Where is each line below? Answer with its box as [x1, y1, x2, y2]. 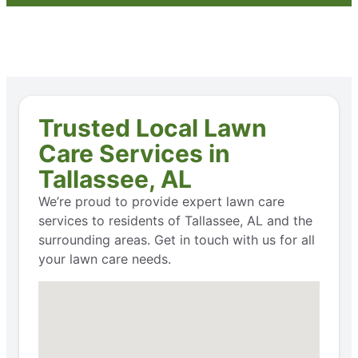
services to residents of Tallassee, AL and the [38, 213, 312, 229]
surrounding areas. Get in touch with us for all [38, 232, 315, 249]
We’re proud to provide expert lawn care [38, 193, 284, 210]
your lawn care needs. [38, 251, 171, 268]
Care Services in [38, 139, 230, 169]
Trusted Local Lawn [38, 113, 267, 143]
